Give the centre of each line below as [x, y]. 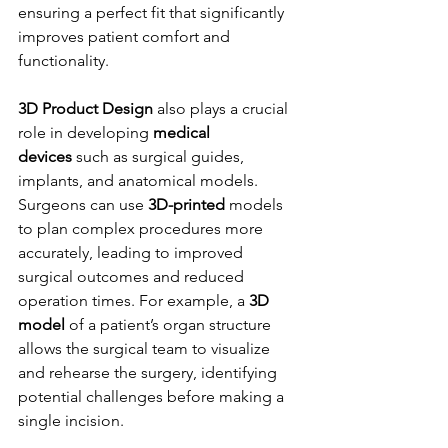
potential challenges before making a [153, 396]
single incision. [71, 420]
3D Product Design [85, 108]
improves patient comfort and [126, 36]
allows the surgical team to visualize [146, 348]
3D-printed [186, 204]
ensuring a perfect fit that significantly [153, 12]
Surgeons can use [83, 204]
